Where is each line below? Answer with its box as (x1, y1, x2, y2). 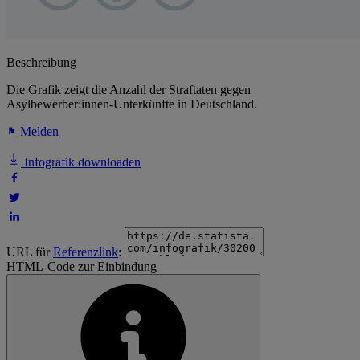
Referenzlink (53, 245, 118, 260)
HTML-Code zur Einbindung (6, 260, 157, 274)
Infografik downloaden (21, 155, 141, 170)
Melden (17, 125, 59, 139)
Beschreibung (6, 55, 76, 70)
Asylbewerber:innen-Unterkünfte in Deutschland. (6, 97, 257, 112)
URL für (6, 245, 53, 260)
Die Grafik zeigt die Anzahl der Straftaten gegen (6, 83, 251, 97)
